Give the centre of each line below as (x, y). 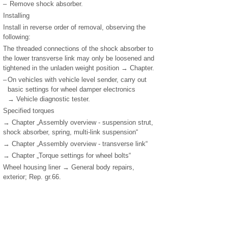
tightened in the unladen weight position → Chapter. (79, 68)
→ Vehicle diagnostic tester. (49, 99)
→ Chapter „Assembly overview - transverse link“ (75, 144)
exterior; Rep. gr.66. (32, 177)
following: (17, 37)
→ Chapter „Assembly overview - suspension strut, (78, 122)
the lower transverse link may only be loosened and (79, 58)
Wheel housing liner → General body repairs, (69, 167)
